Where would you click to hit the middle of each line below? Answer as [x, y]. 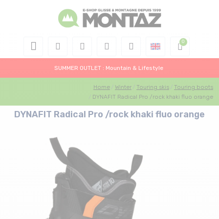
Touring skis [153, 87]
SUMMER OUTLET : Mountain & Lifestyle [109, 68]
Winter [123, 87]
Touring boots [194, 87]
